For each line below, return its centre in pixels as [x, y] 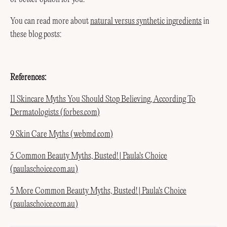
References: [28, 78]
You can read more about [50, 21]
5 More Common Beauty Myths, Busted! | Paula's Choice [98, 191]
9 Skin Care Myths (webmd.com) [62, 134]
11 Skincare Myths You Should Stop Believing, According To [103, 100]
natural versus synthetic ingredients [146, 21]
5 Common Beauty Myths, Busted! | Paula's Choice [89, 156]
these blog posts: [36, 34]
